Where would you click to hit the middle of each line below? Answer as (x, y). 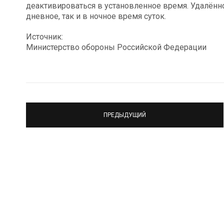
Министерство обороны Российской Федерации (116, 47)
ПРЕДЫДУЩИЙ (125, 115)
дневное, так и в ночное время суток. (96, 16)
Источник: (44, 37)
